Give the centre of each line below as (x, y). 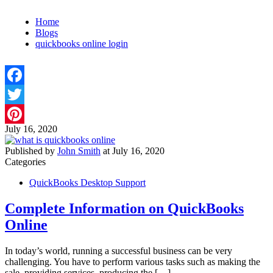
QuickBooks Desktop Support (87, 183)
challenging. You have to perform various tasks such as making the (133, 261)
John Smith (79, 151)
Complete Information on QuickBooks (124, 208)
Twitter (19, 114)
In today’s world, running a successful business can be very (119, 250)
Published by (31, 151)
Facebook (24, 94)
